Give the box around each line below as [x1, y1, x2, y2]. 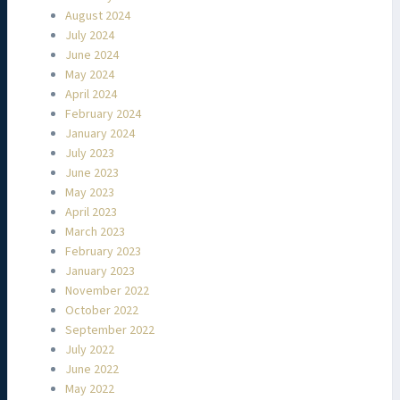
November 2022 [65, 282, 149, 301]
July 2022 [65, 341, 114, 360]
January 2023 [65, 262, 135, 281]
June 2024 [65, 46, 119, 65]
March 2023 [65, 223, 125, 242]
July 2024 [65, 27, 114, 46]
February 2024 [65, 105, 141, 124]
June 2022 [65, 361, 119, 379]
